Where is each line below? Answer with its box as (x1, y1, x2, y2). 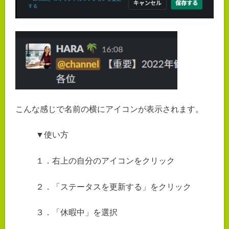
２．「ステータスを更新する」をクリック (36, 182, 191, 191)
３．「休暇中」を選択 (36, 208, 118, 217)
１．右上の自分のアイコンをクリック (36, 156, 175, 165)
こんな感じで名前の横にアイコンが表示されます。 (15, 104, 203, 113)
